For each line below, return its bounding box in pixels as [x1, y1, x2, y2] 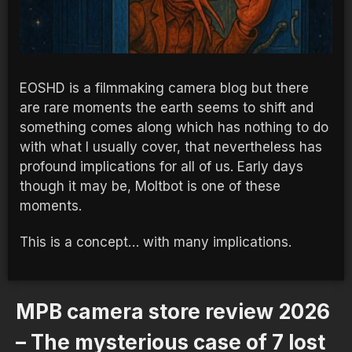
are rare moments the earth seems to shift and [20, 100, 313, 116]
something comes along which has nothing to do [20, 119, 328, 136]
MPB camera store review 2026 [16, 299, 330, 324]
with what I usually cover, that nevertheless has [20, 139, 322, 156]
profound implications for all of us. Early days [20, 159, 303, 175]
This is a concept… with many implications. [20, 234, 291, 251]
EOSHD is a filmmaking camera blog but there [20, 80, 309, 97]
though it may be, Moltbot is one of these [20, 178, 280, 195]
